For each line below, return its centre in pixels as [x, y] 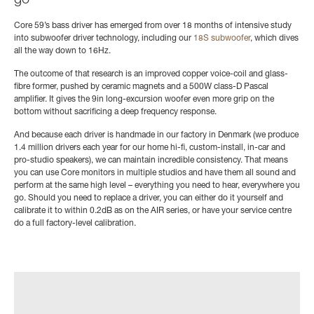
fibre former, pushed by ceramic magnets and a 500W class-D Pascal [141, 87]
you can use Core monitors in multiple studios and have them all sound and [155, 173]
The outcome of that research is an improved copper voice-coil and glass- [151, 75]
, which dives [274, 39]
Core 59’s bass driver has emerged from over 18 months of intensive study [153, 26]
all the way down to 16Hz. [62, 52]
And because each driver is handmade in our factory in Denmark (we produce [156, 136]
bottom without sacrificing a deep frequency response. [115, 112]
